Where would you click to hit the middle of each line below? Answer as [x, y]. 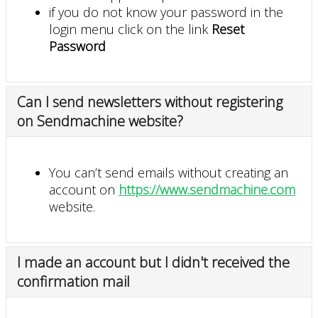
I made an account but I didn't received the [153, 262]
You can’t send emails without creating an [169, 172]
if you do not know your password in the [166, 12]
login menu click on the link [130, 29]
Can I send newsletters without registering [150, 102]
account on [84, 189]
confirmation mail [73, 281]
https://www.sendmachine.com [207, 189]
